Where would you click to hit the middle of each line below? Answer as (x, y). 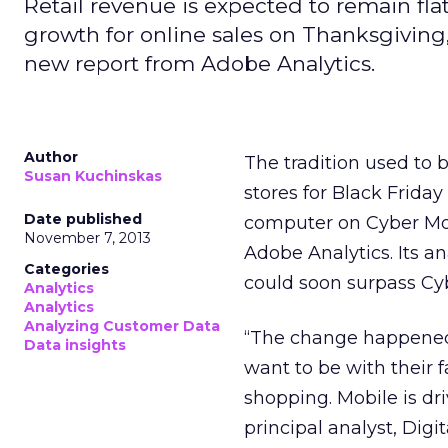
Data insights (75, 345)
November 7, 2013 (87, 238)
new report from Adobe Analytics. (199, 63)
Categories (66, 269)
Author (51, 157)
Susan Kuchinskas (93, 176)
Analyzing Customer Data (122, 326)
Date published (83, 219)
